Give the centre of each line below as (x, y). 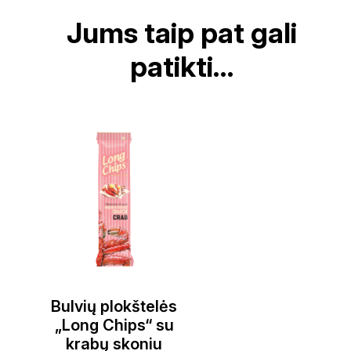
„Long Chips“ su (114, 325)
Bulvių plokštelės (114, 306)
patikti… (182, 66)
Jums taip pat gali (182, 33)
